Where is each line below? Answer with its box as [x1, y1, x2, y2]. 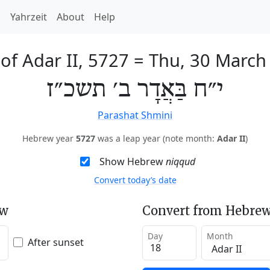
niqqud [165, 155, 195, 168]
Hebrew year [22, 133, 76, 144]
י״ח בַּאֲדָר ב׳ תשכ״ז [47, 75, 223, 104]
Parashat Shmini [98, 108, 172, 122]
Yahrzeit [10, 10, 47, 24]
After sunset [28, 235, 84, 249]
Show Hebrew [99, 155, 166, 168]
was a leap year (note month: [95, 133, 217, 144]
